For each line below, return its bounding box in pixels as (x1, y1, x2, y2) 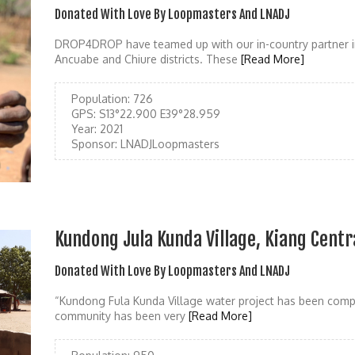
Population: (71, 92, 130, 105)
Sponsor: (71, 137, 117, 151)
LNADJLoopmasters (117, 137, 219, 151)
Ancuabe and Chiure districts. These (55, 52, 241, 66)
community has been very (55, 309, 189, 323)
